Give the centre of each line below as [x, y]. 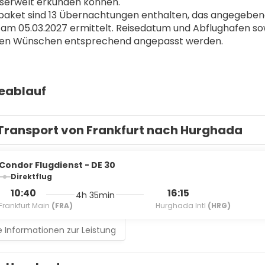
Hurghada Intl [182, 206]
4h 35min [95, 195]
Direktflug [31, 177]
